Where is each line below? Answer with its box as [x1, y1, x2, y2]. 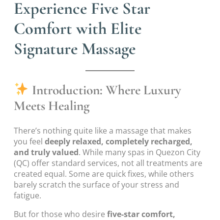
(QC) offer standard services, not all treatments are [14, 157, 202, 168]
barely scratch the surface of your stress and [14, 179, 179, 190]
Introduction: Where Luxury [29, 82, 182, 99]
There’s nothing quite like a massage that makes [14, 125, 192, 136]
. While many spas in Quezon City [79, 146, 200, 158]
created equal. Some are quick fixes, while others [14, 168, 194, 179]
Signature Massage [14, 38, 136, 59]
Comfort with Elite [14, 18, 141, 39]
